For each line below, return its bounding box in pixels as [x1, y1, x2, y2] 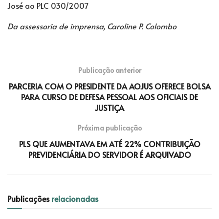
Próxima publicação [77, 123, 142, 132]
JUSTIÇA [95, 102, 124, 113]
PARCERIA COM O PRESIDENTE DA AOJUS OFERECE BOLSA [8, 80, 211, 91]
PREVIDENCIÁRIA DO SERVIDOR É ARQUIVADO [28, 149, 191, 160]
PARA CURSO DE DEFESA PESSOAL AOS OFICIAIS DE [21, 91, 198, 102]
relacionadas [51, 193, 98, 204]
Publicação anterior [78, 65, 141, 75]
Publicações [7, 193, 51, 204]
